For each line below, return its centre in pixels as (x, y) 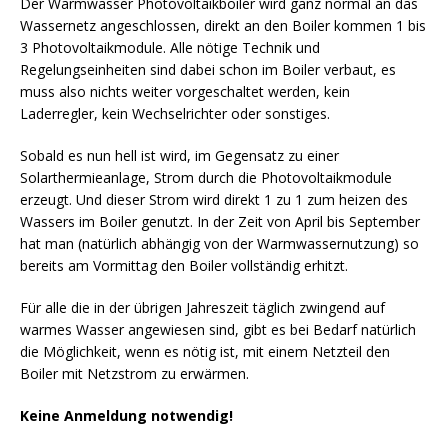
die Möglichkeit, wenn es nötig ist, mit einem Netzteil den (205, 351)
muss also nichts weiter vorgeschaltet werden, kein (185, 91)
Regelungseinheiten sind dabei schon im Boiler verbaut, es (208, 69)
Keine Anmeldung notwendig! (126, 415)
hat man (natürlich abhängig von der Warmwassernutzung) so (219, 243)
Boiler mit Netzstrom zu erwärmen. (134, 373)
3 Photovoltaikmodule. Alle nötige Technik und (170, 47)
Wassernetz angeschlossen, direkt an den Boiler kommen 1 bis (223, 25)
